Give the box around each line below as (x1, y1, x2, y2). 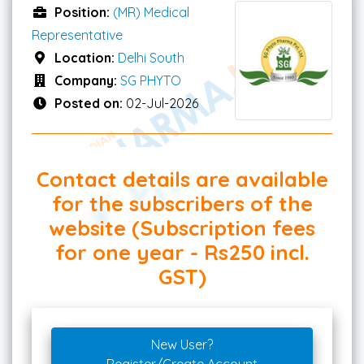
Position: (54, 3, 113, 20)
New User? (151, 336, 213, 353)
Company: (54, 71, 120, 89)
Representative (32, 26, 123, 43)
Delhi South (118, 49, 184, 66)
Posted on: (54, 94, 126, 111)
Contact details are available (36, 166, 328, 193)
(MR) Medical (113, 3, 189, 20)
